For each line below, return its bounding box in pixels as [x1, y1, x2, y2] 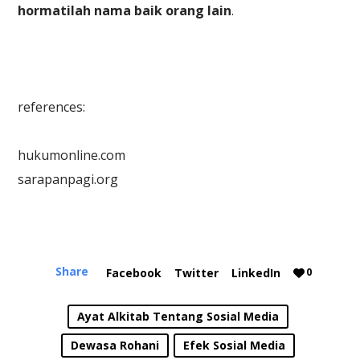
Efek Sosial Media [182, 337, 285, 353]
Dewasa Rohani [70, 337, 159, 353]
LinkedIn [231, 264, 280, 280]
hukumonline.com [18, 145, 126, 164]
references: [18, 97, 86, 116]
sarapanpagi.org [18, 170, 119, 188]
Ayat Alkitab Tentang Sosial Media [76, 308, 279, 324]
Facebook [106, 264, 162, 280]
